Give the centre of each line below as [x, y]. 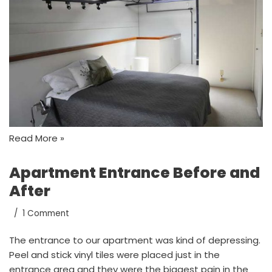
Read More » [37, 138]
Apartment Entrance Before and [134, 172]
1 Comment [46, 213]
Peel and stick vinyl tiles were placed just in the [114, 254]
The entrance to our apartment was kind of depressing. [135, 240]
